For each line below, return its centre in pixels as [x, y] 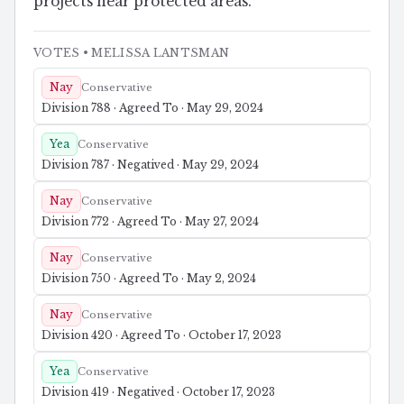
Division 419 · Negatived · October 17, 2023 [158, 392]
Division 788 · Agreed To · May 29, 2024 [152, 108]
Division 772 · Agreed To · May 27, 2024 [150, 222]
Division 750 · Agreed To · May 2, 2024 [149, 279]
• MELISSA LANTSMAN [155, 53]
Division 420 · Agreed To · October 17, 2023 [161, 335]
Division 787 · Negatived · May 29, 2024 [150, 165]
